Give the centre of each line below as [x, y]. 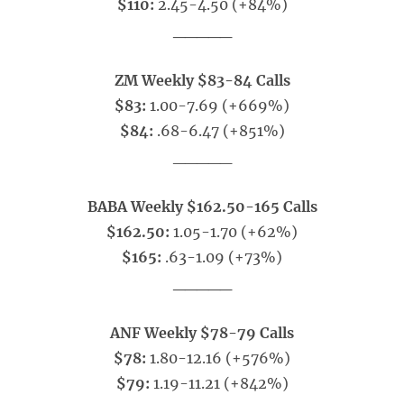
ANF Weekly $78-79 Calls [202, 333]
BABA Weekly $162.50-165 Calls [202, 207]
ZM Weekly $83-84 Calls [202, 80]
